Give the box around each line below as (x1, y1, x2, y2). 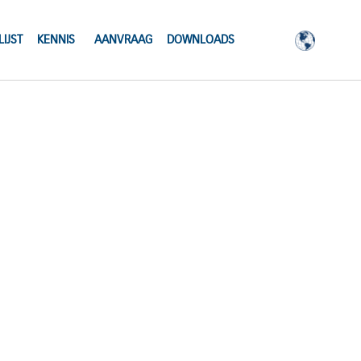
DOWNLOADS (166, 34, 234, 46)
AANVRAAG (93, 34, 152, 46)
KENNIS (36, 34, 75, 46)
